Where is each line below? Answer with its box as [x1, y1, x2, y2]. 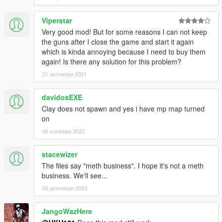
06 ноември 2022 [42, 126, 85, 135]
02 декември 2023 [42, 183, 87, 192]
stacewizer [42, 149, 77, 159]
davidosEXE [42, 92, 82, 102]
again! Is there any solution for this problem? [42, 56, 181, 66]
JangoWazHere [42, 206, 92, 216]
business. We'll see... [42, 170, 108, 180]
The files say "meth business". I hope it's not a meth [42, 160, 204, 170]
